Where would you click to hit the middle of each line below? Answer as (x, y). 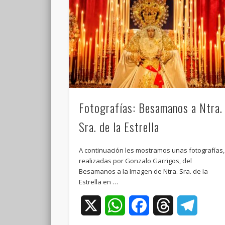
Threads (189, 205)
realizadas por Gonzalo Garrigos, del (136, 160)
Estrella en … (99, 182)
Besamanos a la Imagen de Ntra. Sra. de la (144, 171)
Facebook (167, 205)
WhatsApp (145, 205)
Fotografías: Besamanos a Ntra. (151, 107)
